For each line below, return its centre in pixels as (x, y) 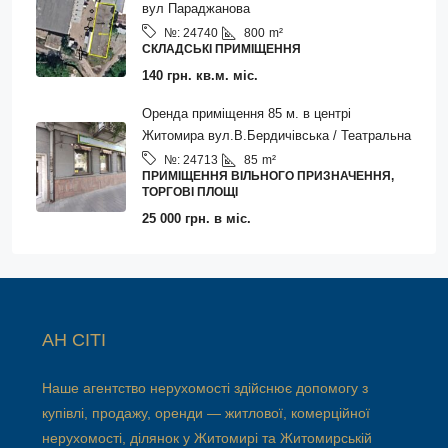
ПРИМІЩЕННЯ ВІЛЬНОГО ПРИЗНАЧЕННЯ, (268, 176)
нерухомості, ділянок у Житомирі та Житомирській (207, 438)
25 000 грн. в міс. (196, 218)
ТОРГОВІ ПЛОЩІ (190, 192)
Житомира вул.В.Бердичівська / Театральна (276, 135)
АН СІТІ (74, 340)
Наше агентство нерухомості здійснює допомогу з (205, 388)
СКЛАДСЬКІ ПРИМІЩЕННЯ (221, 49)
